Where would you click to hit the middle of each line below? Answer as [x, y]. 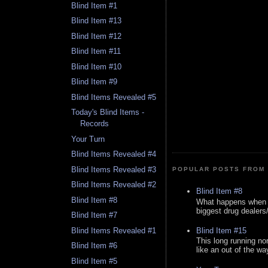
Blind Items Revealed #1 [114, 230]
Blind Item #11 [96, 51]
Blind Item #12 [97, 36]
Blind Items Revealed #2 [114, 185]
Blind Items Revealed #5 [114, 97]
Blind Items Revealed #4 [114, 154]
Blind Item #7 [95, 215]
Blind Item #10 [97, 66]
